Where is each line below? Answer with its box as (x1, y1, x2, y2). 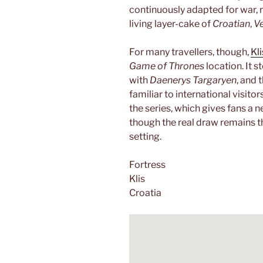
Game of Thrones (129, 60, 204, 72)
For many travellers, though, (129, 46, 251, 58)
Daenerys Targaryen (150, 74, 237, 86)
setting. (129, 130, 161, 142)
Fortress (129, 159, 166, 170)
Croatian (213, 18, 250, 29)
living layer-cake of (129, 18, 213, 29)
